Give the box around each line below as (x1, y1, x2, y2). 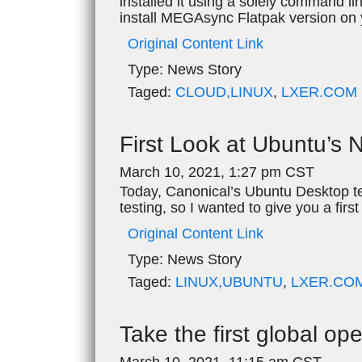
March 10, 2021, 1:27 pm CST (120, 163, 314, 180)
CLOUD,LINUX (175, 83, 273, 100)
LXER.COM (281, 83, 357, 100)
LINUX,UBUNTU (175, 273, 283, 290)
